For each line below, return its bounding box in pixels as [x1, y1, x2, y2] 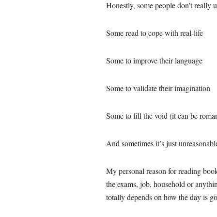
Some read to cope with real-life [106, 28, 203, 38]
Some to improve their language [106, 55, 205, 65]
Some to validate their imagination [106, 83, 213, 93]
